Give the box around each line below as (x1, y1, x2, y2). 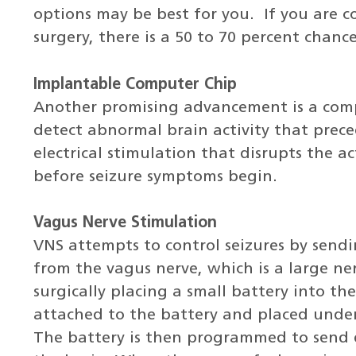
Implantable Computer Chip (33, 76, 237, 93)
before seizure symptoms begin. (33, 168, 277, 185)
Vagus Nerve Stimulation (33, 215, 217, 232)
